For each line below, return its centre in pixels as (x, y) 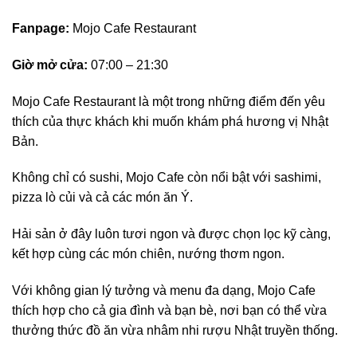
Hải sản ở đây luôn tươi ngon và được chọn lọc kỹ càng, (171, 234)
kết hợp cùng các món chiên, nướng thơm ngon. (148, 254)
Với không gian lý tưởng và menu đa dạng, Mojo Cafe (164, 290)
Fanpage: (41, 28)
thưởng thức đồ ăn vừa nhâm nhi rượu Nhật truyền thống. (175, 330)
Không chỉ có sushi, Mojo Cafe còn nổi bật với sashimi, (167, 178)
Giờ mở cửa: (50, 65)
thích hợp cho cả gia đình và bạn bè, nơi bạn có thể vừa (169, 310)
